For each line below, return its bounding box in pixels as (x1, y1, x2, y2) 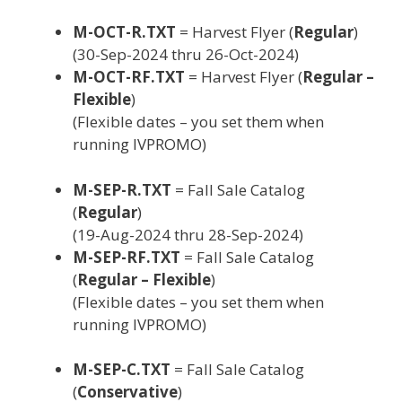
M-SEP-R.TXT (73, 179, 171, 200)
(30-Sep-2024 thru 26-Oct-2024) (73, 44, 299, 65)
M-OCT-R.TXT (73, 22, 176, 42)
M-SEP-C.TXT (73, 359, 170, 380)
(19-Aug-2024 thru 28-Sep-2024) (73, 223, 303, 245)
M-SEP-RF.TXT (73, 246, 180, 267)
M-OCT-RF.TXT (73, 66, 185, 87)
